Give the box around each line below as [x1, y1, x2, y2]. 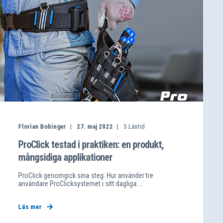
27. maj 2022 [76, 122, 113, 131]
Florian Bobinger [18, 122, 66, 131]
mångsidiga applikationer [18, 151, 112, 164]
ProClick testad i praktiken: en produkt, [18, 138, 164, 151]
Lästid [128, 122, 145, 131]
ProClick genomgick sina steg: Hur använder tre [18, 171, 154, 180]
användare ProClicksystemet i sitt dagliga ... [18, 179, 143, 188]
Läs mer [18, 203, 42, 211]
